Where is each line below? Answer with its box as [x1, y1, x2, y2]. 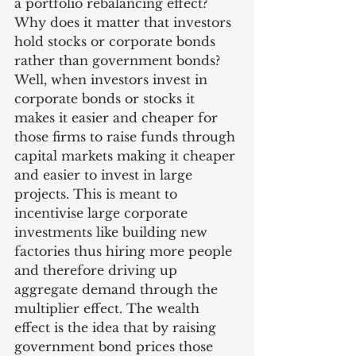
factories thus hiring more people [14, 243, 236, 259]
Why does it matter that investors [14, 14, 235, 30]
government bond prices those [14, 339, 217, 354]
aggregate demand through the [14, 281, 222, 297]
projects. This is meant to [14, 186, 181, 202]
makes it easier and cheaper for [14, 110, 222, 126]
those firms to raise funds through [14, 129, 239, 145]
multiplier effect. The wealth [14, 300, 203, 316]
